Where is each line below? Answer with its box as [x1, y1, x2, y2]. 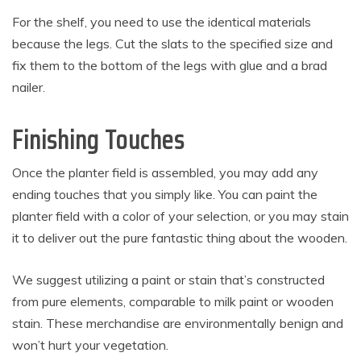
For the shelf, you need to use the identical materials [12, 14, 311, 31]
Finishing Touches [12, 120, 185, 161]
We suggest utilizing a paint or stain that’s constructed [12, 272, 325, 288]
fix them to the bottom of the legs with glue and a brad [12, 57, 327, 74]
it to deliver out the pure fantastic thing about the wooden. [12, 230, 347, 247]
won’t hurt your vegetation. [12, 337, 168, 354]
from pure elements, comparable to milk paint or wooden [12, 293, 334, 310]
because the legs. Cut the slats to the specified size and [12, 35, 333, 52]
